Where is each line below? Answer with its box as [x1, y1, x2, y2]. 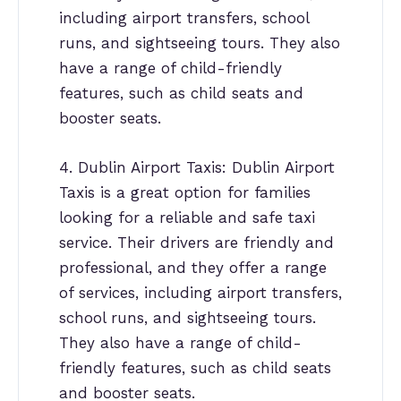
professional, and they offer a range [59, 259, 327, 277]
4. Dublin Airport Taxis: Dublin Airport [59, 158, 335, 177]
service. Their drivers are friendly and [59, 234, 334, 252]
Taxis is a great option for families [59, 183, 311, 202]
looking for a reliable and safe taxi [59, 209, 315, 227]
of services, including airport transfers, [59, 284, 342, 303]
